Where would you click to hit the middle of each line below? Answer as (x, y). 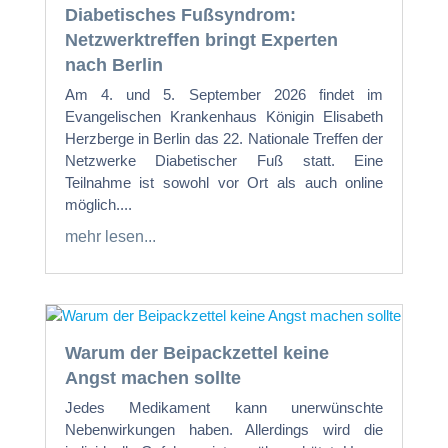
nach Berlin (113, 65)
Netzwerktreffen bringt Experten (201, 40)
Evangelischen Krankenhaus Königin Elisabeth (224, 117)
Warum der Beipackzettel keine (196, 353)
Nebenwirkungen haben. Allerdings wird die (224, 430)
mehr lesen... (110, 237)
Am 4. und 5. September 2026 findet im (224, 95)
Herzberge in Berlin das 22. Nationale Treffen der (224, 139)
